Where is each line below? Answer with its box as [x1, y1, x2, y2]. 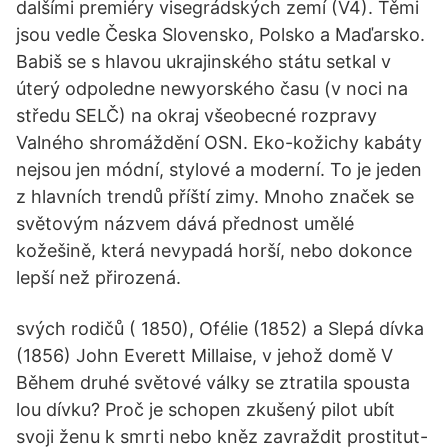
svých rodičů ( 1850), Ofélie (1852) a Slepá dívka [16, 318, 424, 339]
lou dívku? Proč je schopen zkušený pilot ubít [16, 399, 395, 420]
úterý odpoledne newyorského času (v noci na [16, 78, 408, 99]
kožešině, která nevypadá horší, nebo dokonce [16, 240, 412, 261]
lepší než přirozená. [16, 267, 181, 288]
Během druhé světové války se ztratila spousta [16, 372, 410, 393]
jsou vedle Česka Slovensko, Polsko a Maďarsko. [16, 24, 425, 45]
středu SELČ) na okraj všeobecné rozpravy [16, 105, 377, 126]
